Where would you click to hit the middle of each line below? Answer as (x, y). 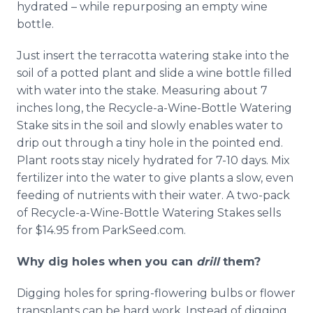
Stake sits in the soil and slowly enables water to (150, 125)
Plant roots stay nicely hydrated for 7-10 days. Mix (153, 160)
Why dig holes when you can (107, 262)
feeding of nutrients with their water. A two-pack (153, 195)
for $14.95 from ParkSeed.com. (101, 230)
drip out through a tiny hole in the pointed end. (150, 143)
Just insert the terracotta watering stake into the (153, 56)
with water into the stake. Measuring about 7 (142, 90)
